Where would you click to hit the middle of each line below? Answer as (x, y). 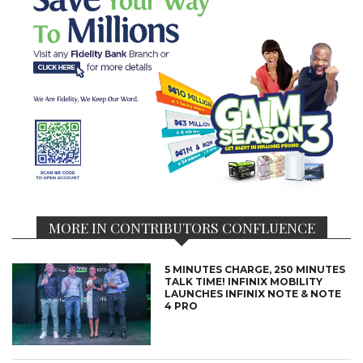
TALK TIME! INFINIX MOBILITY (244, 281)
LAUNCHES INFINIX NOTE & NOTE (253, 293)
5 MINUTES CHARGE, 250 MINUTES (255, 269)
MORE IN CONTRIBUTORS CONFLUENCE (181, 227)
